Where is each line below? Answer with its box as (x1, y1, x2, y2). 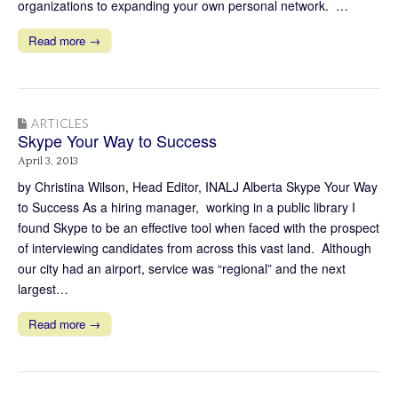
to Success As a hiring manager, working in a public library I (18, 197, 355, 216)
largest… (18, 279, 68, 298)
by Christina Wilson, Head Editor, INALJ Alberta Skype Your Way (18, 177, 378, 195)
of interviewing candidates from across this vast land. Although (18, 238, 371, 257)
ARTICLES (31, 115, 88, 131)
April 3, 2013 (18, 155, 78, 167)
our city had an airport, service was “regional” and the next (18, 259, 346, 277)
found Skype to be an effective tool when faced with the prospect (18, 218, 379, 236)
